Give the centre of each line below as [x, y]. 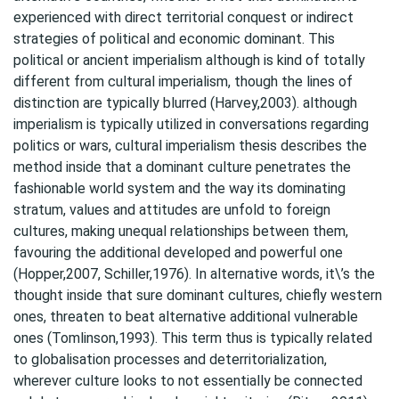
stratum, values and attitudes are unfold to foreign [172, 210]
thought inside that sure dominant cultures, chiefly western [198, 295]
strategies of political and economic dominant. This [174, 39]
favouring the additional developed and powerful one [178, 252]
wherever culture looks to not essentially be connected [188, 381]
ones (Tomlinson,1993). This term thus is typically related [193, 338]
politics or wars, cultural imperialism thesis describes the [190, 146]
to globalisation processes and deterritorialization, [170, 359]
